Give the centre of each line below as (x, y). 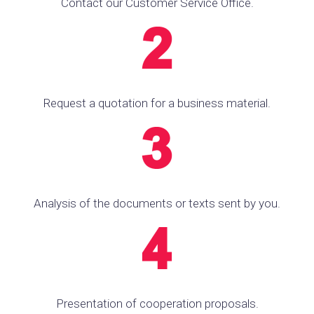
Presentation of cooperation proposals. (157, 303)
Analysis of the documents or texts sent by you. (157, 203)
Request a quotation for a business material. (157, 103)
